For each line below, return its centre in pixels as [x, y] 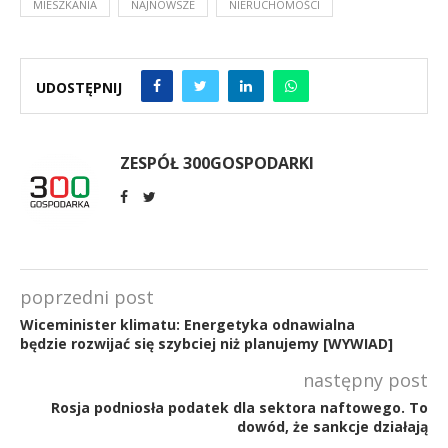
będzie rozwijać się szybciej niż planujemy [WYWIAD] [206, 343]
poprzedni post [87, 296]
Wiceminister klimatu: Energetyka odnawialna [187, 324]
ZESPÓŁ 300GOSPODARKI [217, 162]
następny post [365, 379]
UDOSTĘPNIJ [79, 87]
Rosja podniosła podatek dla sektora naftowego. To [239, 407]
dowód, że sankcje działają [332, 426]
